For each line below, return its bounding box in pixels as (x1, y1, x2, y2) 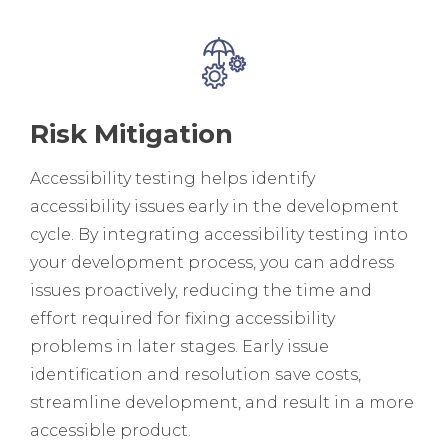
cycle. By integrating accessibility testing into (30, 224, 408, 244)
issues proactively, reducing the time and (30, 280, 372, 300)
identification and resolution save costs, (30, 364, 361, 384)
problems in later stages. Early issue (30, 336, 329, 356)
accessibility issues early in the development (30, 196, 399, 216)
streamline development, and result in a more (30, 392, 414, 412)
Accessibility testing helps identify (30, 168, 315, 188)
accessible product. (30, 420, 191, 440)
